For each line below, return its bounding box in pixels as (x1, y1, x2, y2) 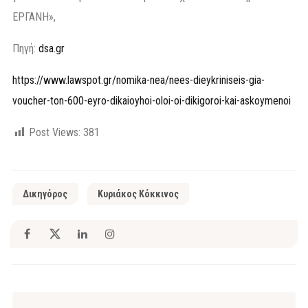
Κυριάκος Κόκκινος (98, 188, 179, 199)
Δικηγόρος (23, 188, 67, 199)
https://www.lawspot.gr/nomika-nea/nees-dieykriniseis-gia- (12, 73, 265, 87)
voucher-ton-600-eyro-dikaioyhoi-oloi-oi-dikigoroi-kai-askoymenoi (12, 93, 291, 107)
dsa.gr (38, 41, 65, 55)
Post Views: (29, 125, 80, 139)
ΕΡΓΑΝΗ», (12, 10, 56, 23)
